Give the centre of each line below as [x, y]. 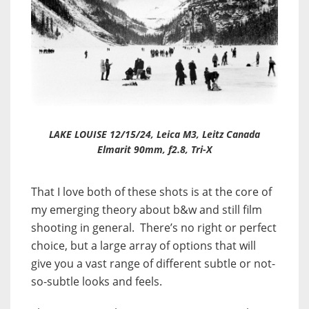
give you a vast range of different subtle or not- [153, 263]
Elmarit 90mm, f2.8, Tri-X [154, 149]
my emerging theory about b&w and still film [147, 209]
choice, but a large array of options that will [143, 245]
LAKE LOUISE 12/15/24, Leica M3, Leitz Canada [154, 134]
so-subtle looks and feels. [97, 281]
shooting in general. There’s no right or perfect [154, 227]
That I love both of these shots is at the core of [151, 191]
